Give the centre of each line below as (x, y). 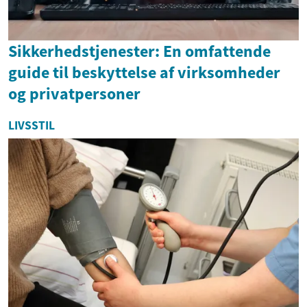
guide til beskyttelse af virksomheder (144, 72)
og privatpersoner (74, 93)
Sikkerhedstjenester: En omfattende (139, 51)
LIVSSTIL (32, 125)
